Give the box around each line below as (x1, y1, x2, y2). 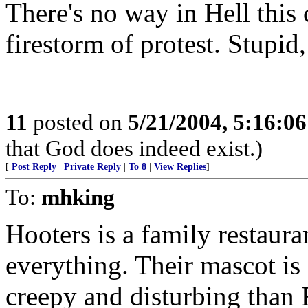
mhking (41, 184, 115, 210)
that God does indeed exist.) (5, 135, 263, 161)
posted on (27, 109, 128, 135)
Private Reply (64, 162, 121, 172)
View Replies (154, 162, 206, 172)
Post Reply (12, 162, 56, 172)
